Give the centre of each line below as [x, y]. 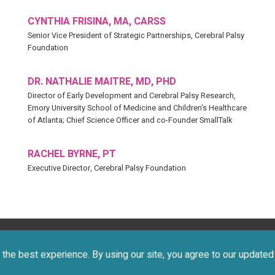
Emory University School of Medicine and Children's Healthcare [137, 108]
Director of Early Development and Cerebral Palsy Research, [132, 96]
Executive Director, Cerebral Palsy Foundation [107, 168]
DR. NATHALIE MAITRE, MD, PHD [102, 82]
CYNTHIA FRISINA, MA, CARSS [97, 22]
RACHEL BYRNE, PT [72, 154]
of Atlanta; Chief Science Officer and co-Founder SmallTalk [130, 121]
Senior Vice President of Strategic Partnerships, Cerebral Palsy [136, 36]
